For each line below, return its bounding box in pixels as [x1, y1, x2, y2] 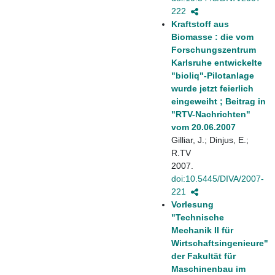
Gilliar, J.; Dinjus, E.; [171, 134, 249, 145]
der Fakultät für [171, 250, 236, 261]
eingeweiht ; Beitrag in [171, 96, 266, 106]
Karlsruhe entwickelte [171, 57, 262, 68]
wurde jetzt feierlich [171, 83, 254, 93]
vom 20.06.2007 [171, 122, 236, 132]
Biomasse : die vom [171, 31, 254, 42]
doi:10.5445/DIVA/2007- [171, 173, 264, 184]
